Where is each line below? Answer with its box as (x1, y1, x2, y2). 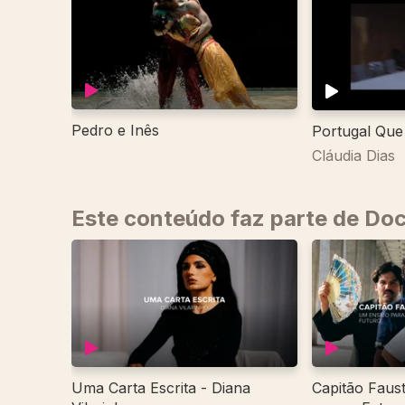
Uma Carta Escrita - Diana (71, 378, 250, 397)
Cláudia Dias (312, 146, 395, 165)
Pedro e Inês (71, 121, 159, 140)
